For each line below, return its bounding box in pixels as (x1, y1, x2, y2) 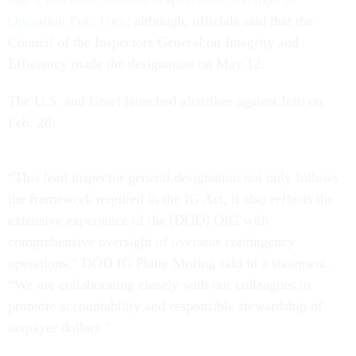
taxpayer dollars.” (8, 319, 110, 336)
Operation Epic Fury (8, 13, 126, 29)
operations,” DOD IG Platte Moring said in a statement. (8, 255, 331, 272)
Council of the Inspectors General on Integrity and (8, 34, 299, 51)
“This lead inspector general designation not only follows (8, 169, 339, 186)
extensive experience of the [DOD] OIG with (8, 212, 269, 229)
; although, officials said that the (126, 13, 313, 29)
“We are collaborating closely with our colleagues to (8, 277, 311, 293)
